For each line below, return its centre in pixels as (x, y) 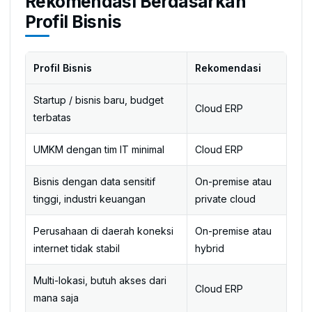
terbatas (52, 117)
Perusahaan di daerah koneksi (103, 231)
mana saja (56, 298)
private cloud (225, 199)
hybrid (209, 248)
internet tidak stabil (76, 248)
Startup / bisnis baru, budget (98, 100)
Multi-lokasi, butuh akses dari (100, 280)
